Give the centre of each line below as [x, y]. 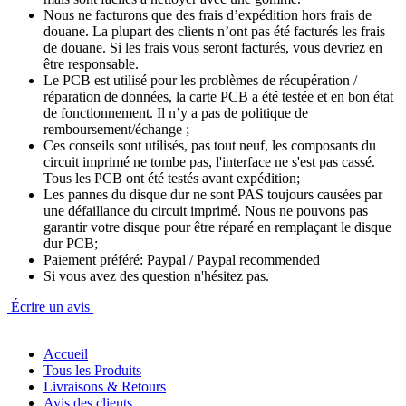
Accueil [66, 353]
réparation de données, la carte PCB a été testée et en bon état [218, 96]
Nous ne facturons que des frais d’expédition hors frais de [208, 14]
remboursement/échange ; [116, 129]
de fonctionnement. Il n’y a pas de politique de [176, 112]
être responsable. [91, 63]
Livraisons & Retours [105, 386]
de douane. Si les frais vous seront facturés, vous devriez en [213, 47]
